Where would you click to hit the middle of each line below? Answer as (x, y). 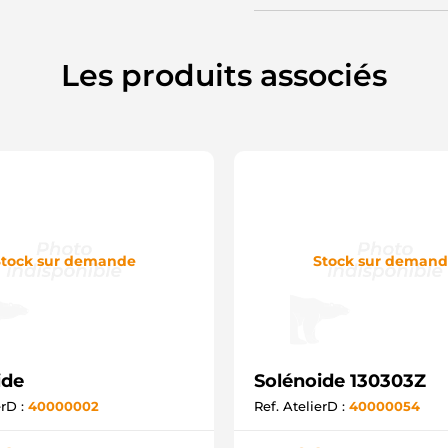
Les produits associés (224, 75)
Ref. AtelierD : (301, 406)
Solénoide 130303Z (340, 381)
